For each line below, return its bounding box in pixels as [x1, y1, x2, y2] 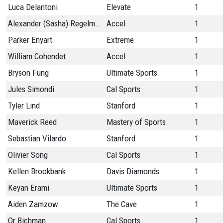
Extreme [107, 35, 134, 45]
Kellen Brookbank [8, 166, 66, 177]
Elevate [107, 2, 131, 12]
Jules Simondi [8, 84, 54, 95]
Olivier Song [8, 150, 48, 160]
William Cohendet [8, 51, 66, 62]
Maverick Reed [8, 117, 57, 127]
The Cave [107, 199, 137, 210]
